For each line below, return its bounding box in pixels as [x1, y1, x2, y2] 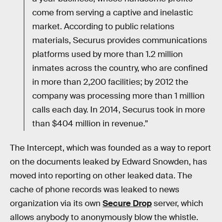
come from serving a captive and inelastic [32, 7, 193, 18]
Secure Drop [103, 198, 152, 209]
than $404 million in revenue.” [32, 118, 148, 129]
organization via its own [10, 198, 103, 209]
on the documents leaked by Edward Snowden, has [10, 157, 207, 167]
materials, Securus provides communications [32, 35, 207, 46]
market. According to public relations [32, 21, 174, 32]
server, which [152, 198, 203, 209]
